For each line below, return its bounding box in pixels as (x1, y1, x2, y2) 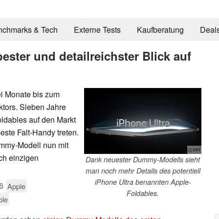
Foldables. (127, 188, 159, 198)
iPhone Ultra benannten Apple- (94, 176, 191, 187)
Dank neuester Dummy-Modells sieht (86, 154, 200, 164)
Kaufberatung (136, 24, 184, 36)
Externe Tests (73, 24, 121, 36)
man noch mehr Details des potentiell (85, 165, 200, 175)
